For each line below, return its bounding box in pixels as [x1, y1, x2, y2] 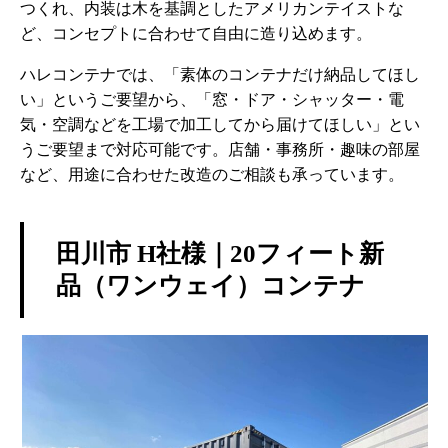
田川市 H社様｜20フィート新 [56, 239, 384, 267]
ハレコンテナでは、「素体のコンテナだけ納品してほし [20, 65, 420, 83]
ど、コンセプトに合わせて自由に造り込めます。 [20, 24, 372, 42]
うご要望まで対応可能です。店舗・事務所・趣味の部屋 [20, 140, 420, 158]
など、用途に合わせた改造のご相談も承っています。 [20, 165, 404, 183]
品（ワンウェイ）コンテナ [56, 271, 365, 299]
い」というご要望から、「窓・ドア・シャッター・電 [20, 90, 404, 108]
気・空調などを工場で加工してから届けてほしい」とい [20, 115, 420, 133]
